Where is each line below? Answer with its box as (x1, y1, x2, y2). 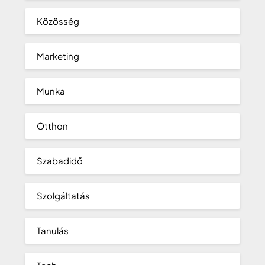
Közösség (37, 15, 80, 27)
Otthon (37, 120, 69, 132)
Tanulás (37, 225, 69, 237)
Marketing (37, 50, 80, 62)
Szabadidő (37, 155, 83, 167)
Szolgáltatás (37, 190, 91, 202)
